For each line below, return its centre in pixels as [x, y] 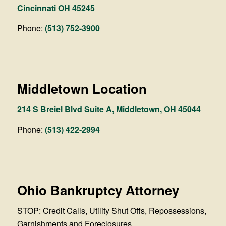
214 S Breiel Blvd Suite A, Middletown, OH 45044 [109, 109]
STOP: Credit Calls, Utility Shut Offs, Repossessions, [111, 210]
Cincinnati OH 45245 [56, 8]
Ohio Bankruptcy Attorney [98, 190]
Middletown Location [82, 89]
